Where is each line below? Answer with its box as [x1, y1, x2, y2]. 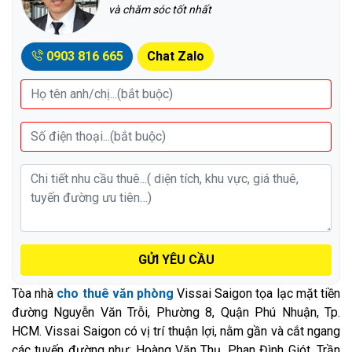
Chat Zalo [147, 48, 204, 64]
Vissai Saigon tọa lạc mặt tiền [173, 285, 341, 301]
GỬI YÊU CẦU [137, 251, 214, 267]
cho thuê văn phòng [57, 285, 174, 301]
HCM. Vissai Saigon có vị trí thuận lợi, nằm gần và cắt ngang [12, 323, 340, 339]
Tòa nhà [12, 285, 57, 301]
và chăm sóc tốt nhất [108, 2, 211, 16]
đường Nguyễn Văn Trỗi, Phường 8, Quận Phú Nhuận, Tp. [12, 304, 340, 320]
